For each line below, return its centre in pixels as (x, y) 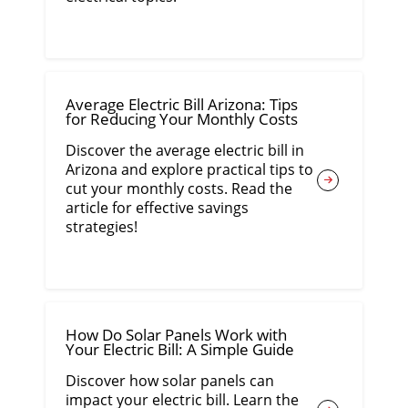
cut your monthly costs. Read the (179, 189)
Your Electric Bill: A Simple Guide (180, 350)
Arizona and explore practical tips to (190, 170)
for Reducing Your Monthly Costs (182, 119)
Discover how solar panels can (170, 381)
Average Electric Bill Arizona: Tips (182, 105)
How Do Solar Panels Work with (177, 335)
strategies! (102, 227)
